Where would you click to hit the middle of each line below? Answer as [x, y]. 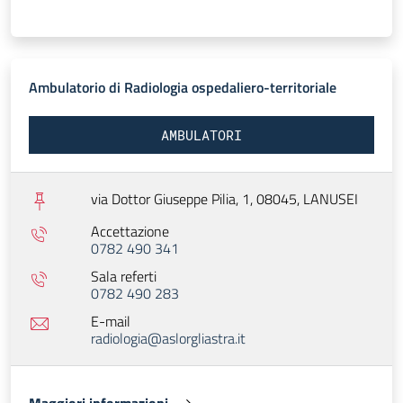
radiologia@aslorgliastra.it [168, 339]
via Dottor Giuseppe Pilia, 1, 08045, [197, 199]
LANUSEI [331, 199]
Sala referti [124, 277]
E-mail [111, 322]
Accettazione [130, 232]
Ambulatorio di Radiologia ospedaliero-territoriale [183, 88]
